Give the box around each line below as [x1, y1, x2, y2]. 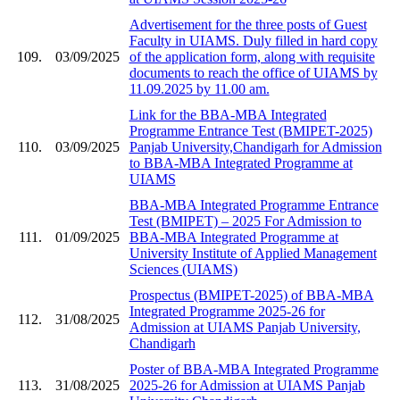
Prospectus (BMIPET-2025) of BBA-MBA [129, 287, 374, 303]
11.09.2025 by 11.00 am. [129, 80, 270, 96]
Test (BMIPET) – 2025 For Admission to [129, 212, 362, 229]
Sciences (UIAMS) [129, 261, 237, 277]
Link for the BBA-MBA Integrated [129, 106, 327, 122]
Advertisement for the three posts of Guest [129, 16, 367, 32]
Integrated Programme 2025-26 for [129, 303, 325, 319]
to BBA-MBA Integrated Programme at [129, 154, 353, 171]
